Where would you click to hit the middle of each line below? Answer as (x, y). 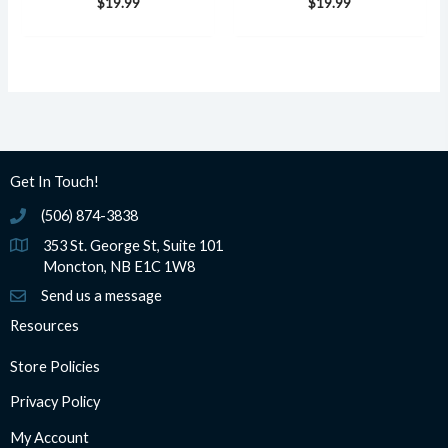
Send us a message (101, 295)
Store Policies (55, 366)
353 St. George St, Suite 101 (133, 245)
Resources (44, 325)
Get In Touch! (54, 181)
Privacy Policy (55, 402)
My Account (49, 437)
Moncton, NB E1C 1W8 (119, 266)
